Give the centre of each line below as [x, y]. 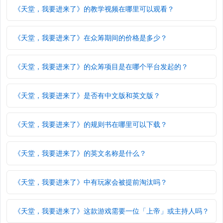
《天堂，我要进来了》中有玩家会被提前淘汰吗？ [91, 182]
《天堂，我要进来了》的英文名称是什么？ [80, 153]
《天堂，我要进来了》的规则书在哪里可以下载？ [91, 124]
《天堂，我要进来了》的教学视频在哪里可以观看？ [94, 9]
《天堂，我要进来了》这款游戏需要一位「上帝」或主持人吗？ [111, 211]
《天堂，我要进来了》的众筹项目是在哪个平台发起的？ [101, 67]
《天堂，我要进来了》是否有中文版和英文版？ [87, 96]
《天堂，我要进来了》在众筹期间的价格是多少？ [91, 38]
